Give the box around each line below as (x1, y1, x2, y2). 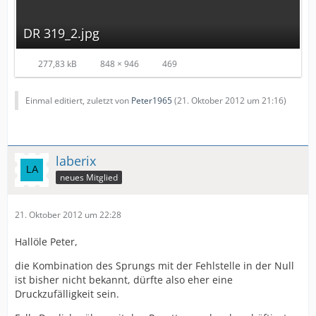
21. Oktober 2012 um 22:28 (15, 209, 121, 221)
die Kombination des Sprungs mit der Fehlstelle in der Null (15, 259, 294, 273)
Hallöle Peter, (15, 235, 78, 249)
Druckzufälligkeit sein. (15, 287, 119, 301)
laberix (56, 152, 96, 170)
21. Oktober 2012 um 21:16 (177, 95, 284, 107)
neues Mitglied (60, 171, 118, 183)
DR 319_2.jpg (23, 25, 99, 42)
